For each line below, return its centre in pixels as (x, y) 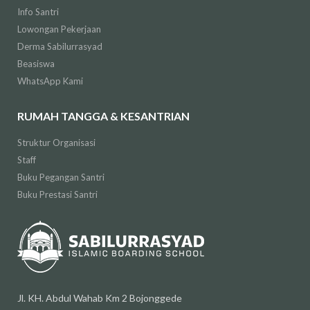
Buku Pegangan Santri (61, 177)
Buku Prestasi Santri (57, 195)
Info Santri (38, 12)
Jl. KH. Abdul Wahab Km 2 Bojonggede (99, 298)
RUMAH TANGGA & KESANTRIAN (103, 116)
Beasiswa (36, 64)
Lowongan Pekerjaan (59, 29)
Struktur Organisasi (56, 143)
